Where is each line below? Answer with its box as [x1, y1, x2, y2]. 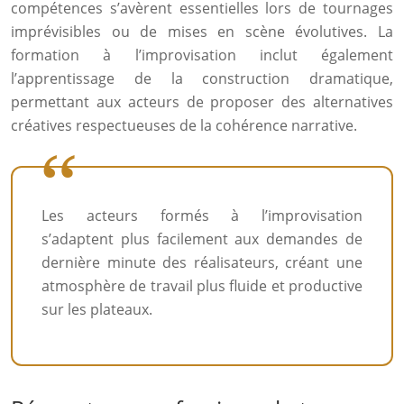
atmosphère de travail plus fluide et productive [41, 276, 363, 296]
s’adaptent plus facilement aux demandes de [41, 229, 363, 249]
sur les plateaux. [41, 299, 152, 319]
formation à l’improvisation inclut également [11, 45, 393, 65]
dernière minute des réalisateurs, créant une [41, 252, 363, 272]
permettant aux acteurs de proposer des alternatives [11, 92, 393, 112]
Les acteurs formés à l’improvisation [41, 206, 363, 225]
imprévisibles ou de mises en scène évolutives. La [11, 22, 393, 41]
